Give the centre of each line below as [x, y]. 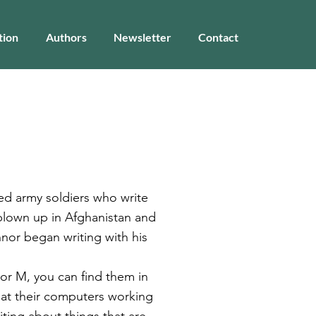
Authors [66, 37]
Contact [218, 37]
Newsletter [142, 37]
